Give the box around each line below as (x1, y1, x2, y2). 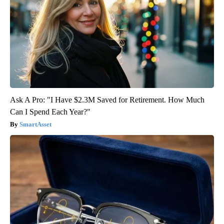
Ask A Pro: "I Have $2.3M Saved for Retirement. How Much (10, 95, 204, 104)
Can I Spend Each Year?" (10, 107, 90, 116)
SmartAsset (19, 120, 51, 128)
